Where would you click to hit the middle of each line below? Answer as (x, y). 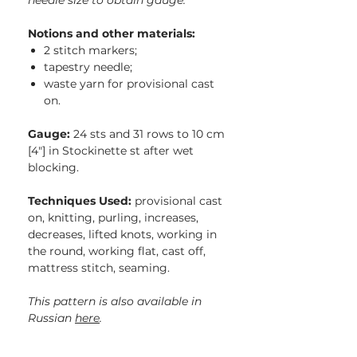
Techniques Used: (80, 201)
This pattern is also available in (115, 302)
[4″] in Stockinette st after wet (111, 151)
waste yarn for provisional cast (129, 84)
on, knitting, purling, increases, (113, 218)
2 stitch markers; (90, 51)
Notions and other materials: (112, 34)
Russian (51, 318)
